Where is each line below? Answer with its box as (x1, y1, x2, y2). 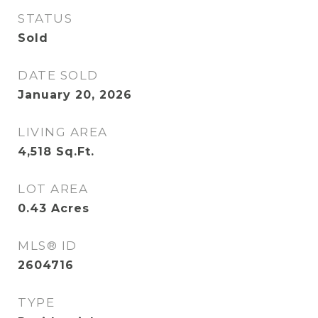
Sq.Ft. (56, 145, 94, 158)
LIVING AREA (18, 125, 108, 139)
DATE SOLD (18, 68, 99, 82)
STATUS (18, 11, 72, 26)
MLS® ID (18, 238, 77, 253)
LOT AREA (18, 182, 88, 196)
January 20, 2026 (18, 88, 132, 102)
